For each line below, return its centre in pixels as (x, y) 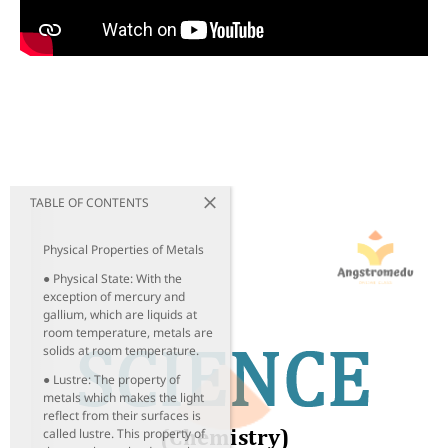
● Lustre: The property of (111, 379)
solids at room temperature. (121, 350)
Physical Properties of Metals (123, 249)
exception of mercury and (114, 296)
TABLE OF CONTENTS (89, 202)
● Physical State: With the (112, 278)
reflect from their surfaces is (122, 415)
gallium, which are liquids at (120, 314)
